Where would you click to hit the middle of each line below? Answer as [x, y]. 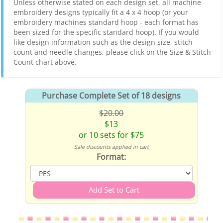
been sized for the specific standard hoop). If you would [106, 32]
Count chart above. [45, 62]
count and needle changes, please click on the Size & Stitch [112, 52]
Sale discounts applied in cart [111, 147]
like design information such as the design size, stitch [103, 42]
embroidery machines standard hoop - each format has [106, 22]
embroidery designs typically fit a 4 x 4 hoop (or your [101, 12]
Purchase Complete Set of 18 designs [111, 96]
